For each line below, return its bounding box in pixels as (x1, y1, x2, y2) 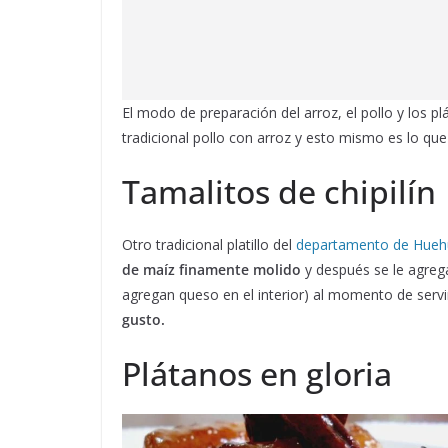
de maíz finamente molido (122, 260, 301, 280)
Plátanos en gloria (122, 352, 392, 396)
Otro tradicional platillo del (122, 235, 296, 255)
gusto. (122, 310, 165, 330)
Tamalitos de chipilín (122, 170, 436, 214)
